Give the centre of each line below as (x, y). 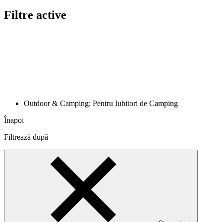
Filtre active (35, 15)
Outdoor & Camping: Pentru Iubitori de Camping (102, 103)
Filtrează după (26, 137)
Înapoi (14, 120)
